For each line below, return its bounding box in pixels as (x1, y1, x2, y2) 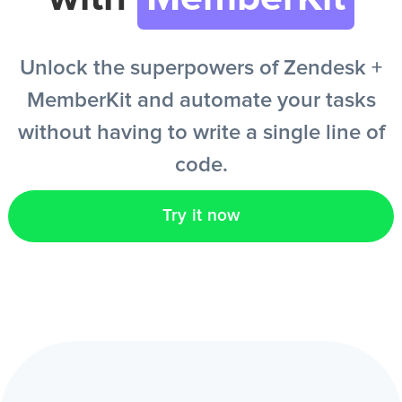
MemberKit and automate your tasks (26, 90, 376, 111)
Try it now (162, 207, 240, 224)
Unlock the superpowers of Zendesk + (20, 57, 382, 79)
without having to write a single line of (17, 122, 385, 144)
